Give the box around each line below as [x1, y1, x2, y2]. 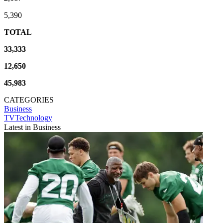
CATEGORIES [4, 95, 54, 104]
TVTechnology [4, 113, 52, 122]
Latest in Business [4, 122, 61, 131]
